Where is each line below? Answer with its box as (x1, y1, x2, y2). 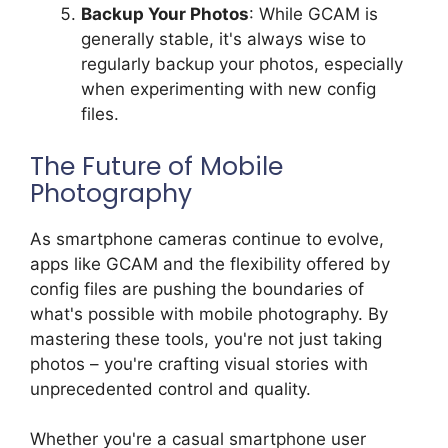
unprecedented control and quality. (30, 378, 311, 399)
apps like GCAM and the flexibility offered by (30, 253, 390, 274)
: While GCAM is (249, 4, 378, 25)
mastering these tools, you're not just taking (30, 328, 382, 349)
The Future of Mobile (30, 148, 283, 184)
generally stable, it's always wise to (81, 29, 366, 50)
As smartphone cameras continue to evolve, (30, 228, 384, 249)
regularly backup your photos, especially (81, 54, 403, 75)
